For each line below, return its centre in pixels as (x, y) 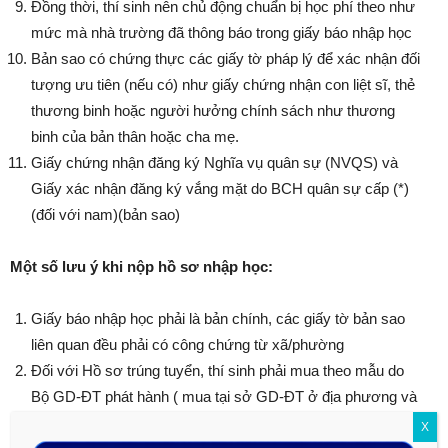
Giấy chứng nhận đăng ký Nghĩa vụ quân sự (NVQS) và (214, 163)
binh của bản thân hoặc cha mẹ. (135, 137)
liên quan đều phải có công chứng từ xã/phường (187, 345)
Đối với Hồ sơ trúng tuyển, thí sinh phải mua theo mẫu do (217, 371)
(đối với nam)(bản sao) (105, 215)
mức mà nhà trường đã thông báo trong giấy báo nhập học (221, 33)
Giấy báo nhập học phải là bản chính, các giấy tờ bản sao (218, 319)
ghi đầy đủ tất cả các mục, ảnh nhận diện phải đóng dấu (212, 423)
